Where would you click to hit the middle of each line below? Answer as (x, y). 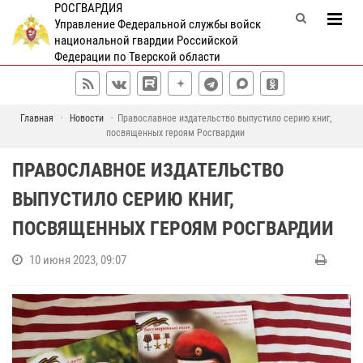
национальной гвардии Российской (146, 41)
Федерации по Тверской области (137, 57)
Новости (86, 118)
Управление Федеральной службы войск (157, 24)
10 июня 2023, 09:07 (78, 260)
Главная (36, 118)
